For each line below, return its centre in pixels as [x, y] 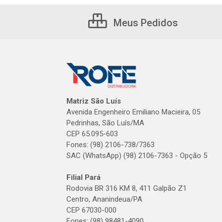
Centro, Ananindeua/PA [104, 199]
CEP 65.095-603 [92, 134]
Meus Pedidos [144, 23]
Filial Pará [83, 177]
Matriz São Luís [94, 101]
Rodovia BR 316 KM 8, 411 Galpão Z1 [127, 188]
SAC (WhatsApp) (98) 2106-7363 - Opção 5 [137, 156]
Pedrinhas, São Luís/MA [105, 123]
